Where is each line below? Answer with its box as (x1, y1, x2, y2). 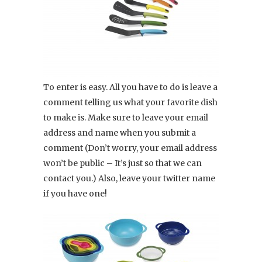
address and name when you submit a (43, 127, 196, 138)
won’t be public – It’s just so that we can (43, 157, 202, 168)
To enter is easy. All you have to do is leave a (43, 81, 218, 92)
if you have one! (43, 188, 107, 199)
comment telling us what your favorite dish (43, 96, 218, 108)
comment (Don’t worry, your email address (43, 142, 217, 153)
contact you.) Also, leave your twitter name (43, 173, 215, 184)
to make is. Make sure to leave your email (43, 112, 208, 123)
